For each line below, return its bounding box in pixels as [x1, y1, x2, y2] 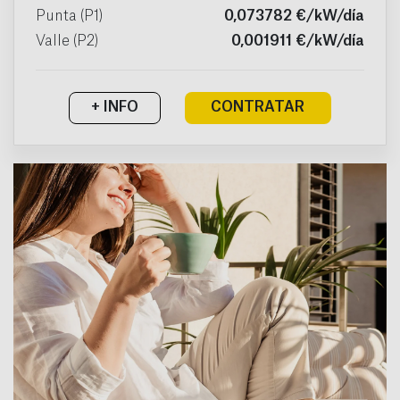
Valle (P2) [36, 33, 98, 48]
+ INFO [91, 100, 139, 115]
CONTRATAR [211, 100, 305, 115]
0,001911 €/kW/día [231, 33, 364, 48]
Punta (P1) [36, 8, 103, 23]
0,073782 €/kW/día [224, 8, 364, 23]
